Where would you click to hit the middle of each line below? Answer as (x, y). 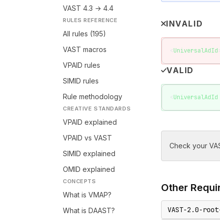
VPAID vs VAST (87, 138)
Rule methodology (93, 96)
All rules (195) (84, 34)
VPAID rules (82, 65)
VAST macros (85, 49)
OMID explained (89, 169)
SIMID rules (81, 81)
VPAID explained (90, 122)
